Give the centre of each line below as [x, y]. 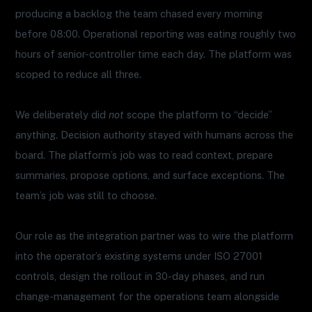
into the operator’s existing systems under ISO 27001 [139, 256]
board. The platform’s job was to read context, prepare [145, 155]
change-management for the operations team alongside [148, 296]
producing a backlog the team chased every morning [139, 13]
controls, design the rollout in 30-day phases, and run [140, 276]
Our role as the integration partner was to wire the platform [155, 235]
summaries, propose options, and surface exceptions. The [150, 175]
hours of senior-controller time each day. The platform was [154, 54]
